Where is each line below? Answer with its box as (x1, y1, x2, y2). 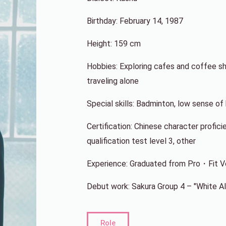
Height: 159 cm (87, 39, 141, 49)
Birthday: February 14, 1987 (87, 16, 183, 26)
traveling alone (87, 76, 139, 86)
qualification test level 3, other (87, 136, 196, 146)
